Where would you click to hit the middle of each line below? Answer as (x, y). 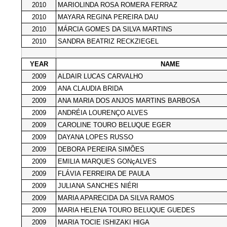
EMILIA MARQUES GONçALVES (107, 161)
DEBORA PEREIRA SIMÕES (101, 149)
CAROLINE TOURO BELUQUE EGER (114, 125)
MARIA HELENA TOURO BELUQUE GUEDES (126, 210)
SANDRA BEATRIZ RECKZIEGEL (108, 41)
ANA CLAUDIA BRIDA (90, 88)
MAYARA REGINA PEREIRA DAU (108, 17)
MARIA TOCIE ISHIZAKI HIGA (104, 222)
